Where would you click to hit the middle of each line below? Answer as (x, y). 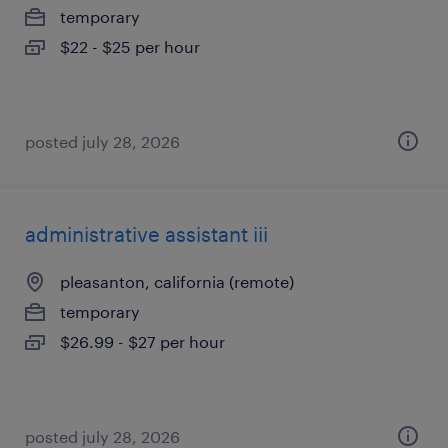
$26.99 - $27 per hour (142, 341)
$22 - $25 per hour (130, 46)
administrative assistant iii (146, 234)
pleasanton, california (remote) (177, 281)
